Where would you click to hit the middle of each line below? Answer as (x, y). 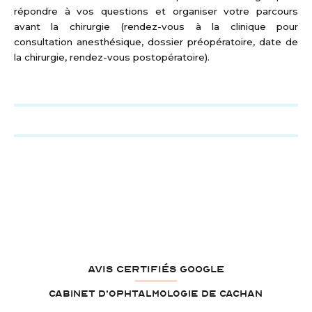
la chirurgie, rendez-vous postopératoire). (112, 57)
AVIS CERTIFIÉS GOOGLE (156, 269)
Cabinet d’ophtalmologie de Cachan (156, 294)
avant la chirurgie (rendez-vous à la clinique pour (156, 26)
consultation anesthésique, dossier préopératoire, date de (156, 41)
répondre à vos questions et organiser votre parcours (156, 11)
